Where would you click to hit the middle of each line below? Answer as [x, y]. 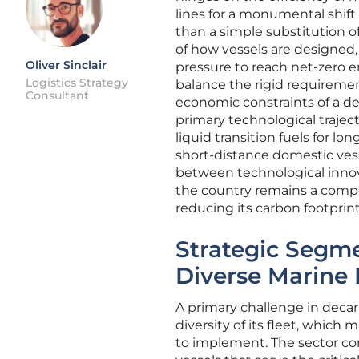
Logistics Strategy [77, 83]
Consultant [57, 95]
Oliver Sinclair [66, 65]
